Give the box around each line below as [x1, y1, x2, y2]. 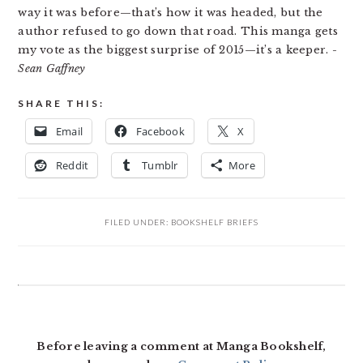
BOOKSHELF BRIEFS [171, 217, 258, 227]
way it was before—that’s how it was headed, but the [18, 6, 323, 19]
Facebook [135, 124, 185, 139]
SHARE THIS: [18, 97, 105, 109]
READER [17, 288, 96, 308]
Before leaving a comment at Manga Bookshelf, [36, 340, 327, 353]
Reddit [55, 158, 89, 173]
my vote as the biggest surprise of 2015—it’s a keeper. [18, 43, 332, 57]
